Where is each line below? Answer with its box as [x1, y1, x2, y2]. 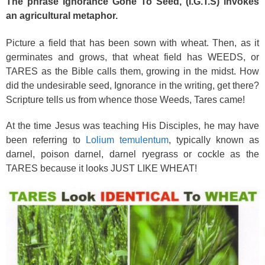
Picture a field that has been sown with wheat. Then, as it [6, 38, 259, 48]
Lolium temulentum [86, 134, 169, 145]
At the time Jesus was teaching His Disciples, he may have [6, 120, 259, 131]
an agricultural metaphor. [6, 11, 120, 21]
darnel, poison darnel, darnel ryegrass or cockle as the [6, 148, 259, 159]
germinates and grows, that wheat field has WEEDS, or [6, 52, 259, 62]
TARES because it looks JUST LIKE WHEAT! [6, 163, 199, 173]
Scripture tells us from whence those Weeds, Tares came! [6, 95, 245, 105]
